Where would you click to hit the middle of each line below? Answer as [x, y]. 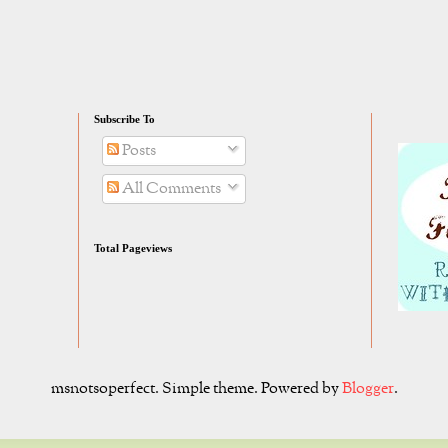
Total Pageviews [133, 248]
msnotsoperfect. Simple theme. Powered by [196, 389]
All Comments [170, 189]
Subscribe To [124, 119]
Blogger [367, 389]
